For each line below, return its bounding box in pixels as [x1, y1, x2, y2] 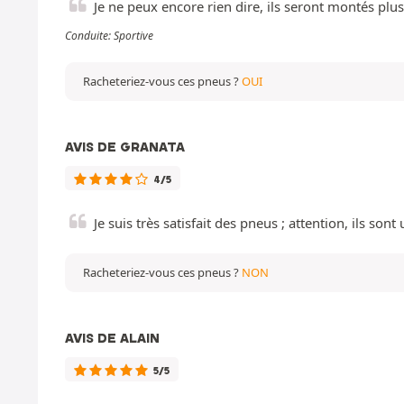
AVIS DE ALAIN [65, 329, 160, 346]
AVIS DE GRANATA [65, 138, 185, 155]
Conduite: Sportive [65, 27, 153, 43]
